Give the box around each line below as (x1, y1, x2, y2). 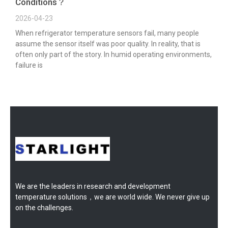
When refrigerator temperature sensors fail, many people (15, 28, 199, 37)
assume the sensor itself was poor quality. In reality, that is (15, 39, 201, 48)
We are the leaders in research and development (15, 182, 170, 191)
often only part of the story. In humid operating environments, (15, 50, 212, 59)
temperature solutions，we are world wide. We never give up (15, 193, 210, 202)
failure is (15, 61, 43, 69)
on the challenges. (15, 204, 73, 212)
